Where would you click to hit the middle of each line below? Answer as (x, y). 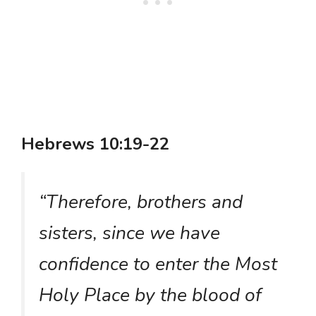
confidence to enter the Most (158, 263)
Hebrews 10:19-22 (95, 144)
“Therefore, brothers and (141, 201)
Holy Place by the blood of (150, 294)
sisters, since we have (129, 232)
